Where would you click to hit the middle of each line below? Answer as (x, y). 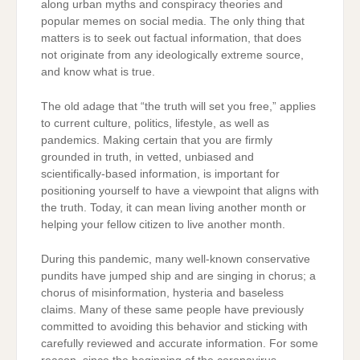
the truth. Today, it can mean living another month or (174, 208)
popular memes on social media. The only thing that (173, 21)
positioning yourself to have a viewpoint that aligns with (180, 191)
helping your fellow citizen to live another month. (163, 225)
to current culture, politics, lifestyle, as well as (155, 124)
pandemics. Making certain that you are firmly (157, 141)
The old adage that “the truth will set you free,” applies (178, 107)
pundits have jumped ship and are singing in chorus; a (178, 276)
